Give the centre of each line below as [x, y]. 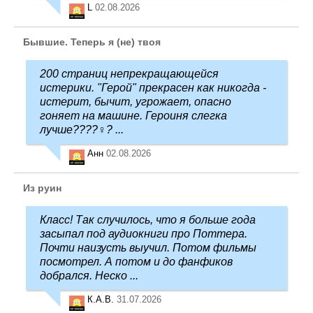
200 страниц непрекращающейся [129, 73]
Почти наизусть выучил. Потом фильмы [148, 247]
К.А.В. [102, 299]
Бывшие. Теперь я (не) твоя [92, 42]
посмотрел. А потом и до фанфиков [136, 261]
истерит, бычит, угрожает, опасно [136, 101]
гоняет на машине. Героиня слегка [133, 115]
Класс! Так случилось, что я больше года [148, 219]
